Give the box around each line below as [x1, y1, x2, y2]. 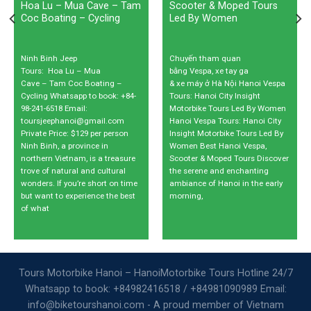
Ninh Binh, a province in [20, 140, 108, 151]
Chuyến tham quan [169, 53, 241, 63]
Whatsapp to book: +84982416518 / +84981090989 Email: [24, 283, 287, 295]
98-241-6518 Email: [20, 103, 87, 113]
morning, [169, 190, 203, 201]
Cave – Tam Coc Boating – [20, 78, 122, 88]
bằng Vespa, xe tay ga [169, 65, 249, 76]
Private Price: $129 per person [20, 128, 128, 138]
